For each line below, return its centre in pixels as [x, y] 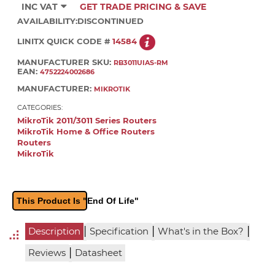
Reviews [47, 253]
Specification [119, 232]
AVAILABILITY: [47, 21]
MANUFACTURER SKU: [65, 63]
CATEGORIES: [40, 107]
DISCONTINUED [110, 21]
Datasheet [98, 253]
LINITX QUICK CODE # [65, 41]
